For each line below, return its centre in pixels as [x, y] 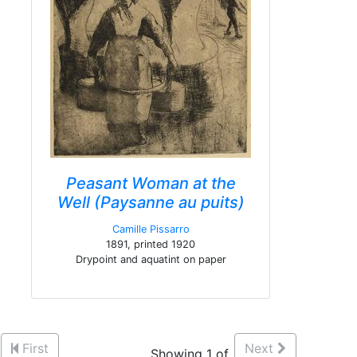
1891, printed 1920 [151, 244]
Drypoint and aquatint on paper [151, 259]
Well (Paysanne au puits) [151, 202]
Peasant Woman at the [151, 183]
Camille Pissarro [151, 229]
